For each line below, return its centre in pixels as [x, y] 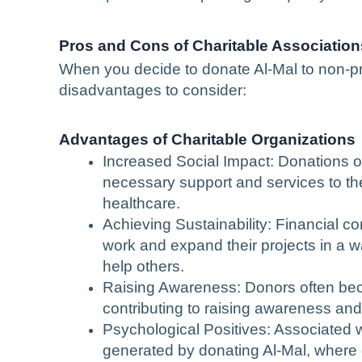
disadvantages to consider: [153, 90]
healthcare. [141, 203]
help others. [143, 266]
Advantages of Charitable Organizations [207, 139]
